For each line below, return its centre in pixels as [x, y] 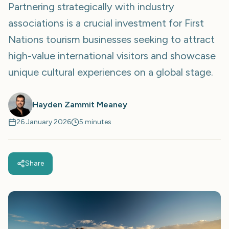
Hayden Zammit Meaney [80, 105]
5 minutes [95, 122]
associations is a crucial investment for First [106, 23]
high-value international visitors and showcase [112, 56]
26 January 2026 [44, 122]
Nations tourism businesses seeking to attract [111, 39]
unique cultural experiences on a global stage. [111, 72]
